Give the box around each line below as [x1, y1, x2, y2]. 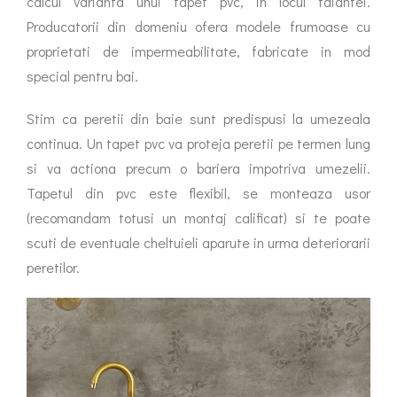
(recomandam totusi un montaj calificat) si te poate [27, 208, 370, 227]
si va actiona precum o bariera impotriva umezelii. [27, 159, 370, 177]
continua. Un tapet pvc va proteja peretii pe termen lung [27, 134, 370, 152]
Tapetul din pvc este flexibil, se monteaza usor [27, 183, 370, 202]
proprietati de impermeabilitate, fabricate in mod [27, 42, 370, 60]
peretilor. [27, 258, 80, 276]
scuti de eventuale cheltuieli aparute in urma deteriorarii [27, 233, 370, 252]
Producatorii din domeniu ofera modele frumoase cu [27, 17, 370, 35]
